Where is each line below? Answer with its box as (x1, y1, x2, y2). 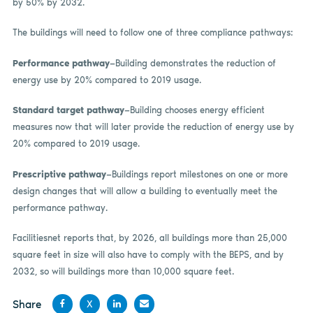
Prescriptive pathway (12, 168, 106, 180)
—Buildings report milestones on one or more (105, 168, 288, 180)
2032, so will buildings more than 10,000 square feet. (12, 266, 234, 277)
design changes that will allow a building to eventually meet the (12, 185, 277, 196)
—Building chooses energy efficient (124, 105, 265, 116)
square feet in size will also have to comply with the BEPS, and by (12, 249, 284, 261)
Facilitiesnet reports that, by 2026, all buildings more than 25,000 (12, 233, 287, 244)
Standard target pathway (12, 105, 124, 116)
